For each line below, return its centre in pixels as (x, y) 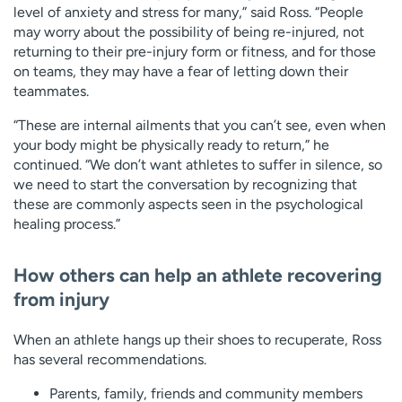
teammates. (51, 92)
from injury (61, 299)
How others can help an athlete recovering (198, 275)
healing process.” (67, 224)
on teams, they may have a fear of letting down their (181, 72)
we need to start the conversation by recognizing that (185, 185)
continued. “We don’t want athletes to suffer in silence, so (198, 165)
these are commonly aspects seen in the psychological (188, 205)
